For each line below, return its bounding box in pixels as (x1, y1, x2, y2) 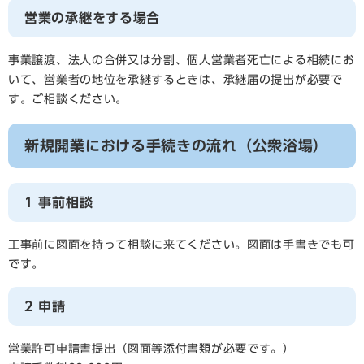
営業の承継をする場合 (24, 11, 160, 24)
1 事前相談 (24, 196, 93, 209)
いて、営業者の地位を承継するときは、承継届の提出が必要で (8, 74, 343, 85)
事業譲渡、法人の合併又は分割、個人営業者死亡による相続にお (8, 54, 355, 66)
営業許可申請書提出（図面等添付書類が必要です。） (8, 343, 295, 354)
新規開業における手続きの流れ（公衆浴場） (24, 138, 328, 153)
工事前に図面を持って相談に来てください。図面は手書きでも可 (8, 239, 355, 250)
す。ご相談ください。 (8, 93, 128, 105)
